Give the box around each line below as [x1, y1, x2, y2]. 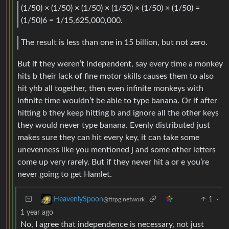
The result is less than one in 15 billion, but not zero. [21, 38, 208, 47]
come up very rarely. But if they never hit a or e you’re [17, 157, 209, 166]
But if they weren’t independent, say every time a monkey [17, 59, 223, 68]
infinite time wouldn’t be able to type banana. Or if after [17, 96, 217, 105]
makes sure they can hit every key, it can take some [17, 133, 199, 142]
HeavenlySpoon [54, 195, 103, 203]
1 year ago [20, 209, 53, 216]
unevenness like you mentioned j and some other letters [17, 145, 216, 154]
